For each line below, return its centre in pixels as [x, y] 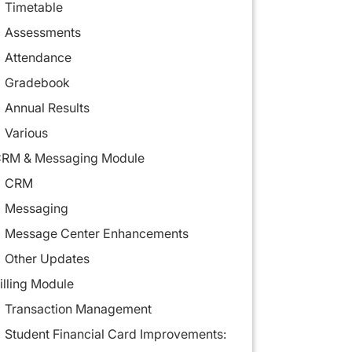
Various [26, 133]
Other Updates [47, 259]
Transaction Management [78, 309]
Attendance [38, 58]
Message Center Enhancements [96, 234]
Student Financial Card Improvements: [115, 334]
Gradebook [37, 83]
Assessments [42, 33]
